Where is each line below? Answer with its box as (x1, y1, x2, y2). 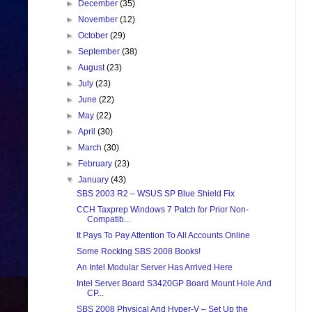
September (78, 47, 123, 57)
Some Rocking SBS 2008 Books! (76, 247, 201, 257)
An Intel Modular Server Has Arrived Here (76, 263, 233, 273)
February (78, 159, 115, 169)
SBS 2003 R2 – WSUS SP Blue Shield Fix (76, 189, 235, 199)
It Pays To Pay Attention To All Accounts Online (76, 231, 250, 241)
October (78, 31, 111, 41)
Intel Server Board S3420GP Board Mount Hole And (76, 279, 272, 289)
